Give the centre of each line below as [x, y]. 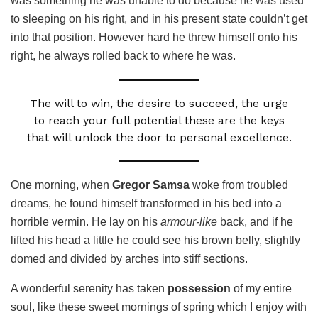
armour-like [189, 222]
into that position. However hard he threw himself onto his [154, 38]
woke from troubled [239, 185]
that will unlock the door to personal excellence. [159, 138]
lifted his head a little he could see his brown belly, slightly [155, 241]
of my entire [261, 289]
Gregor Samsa [151, 185]
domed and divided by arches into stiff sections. [129, 259]
